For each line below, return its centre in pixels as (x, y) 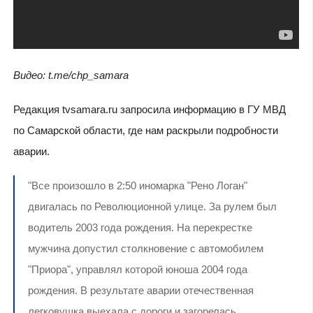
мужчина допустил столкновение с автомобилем (145, 248)
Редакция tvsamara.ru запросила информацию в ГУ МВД (149, 109)
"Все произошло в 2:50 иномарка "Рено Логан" (137, 185)
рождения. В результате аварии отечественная (140, 290)
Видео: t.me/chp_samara (72, 75)
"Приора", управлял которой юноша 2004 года (137, 269)
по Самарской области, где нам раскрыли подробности (145, 130)
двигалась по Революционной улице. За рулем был (152, 206)
